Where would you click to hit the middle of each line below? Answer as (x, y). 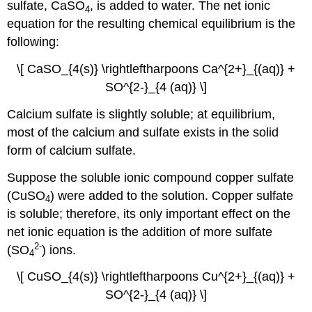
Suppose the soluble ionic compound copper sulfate (151, 177)
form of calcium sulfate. (72, 150)
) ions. (59, 250)
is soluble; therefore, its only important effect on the (149, 213)
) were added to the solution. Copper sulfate (172, 195)
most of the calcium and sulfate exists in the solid (143, 132)
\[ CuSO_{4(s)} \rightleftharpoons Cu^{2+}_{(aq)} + (156, 277)
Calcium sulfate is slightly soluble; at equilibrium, (141, 114)
